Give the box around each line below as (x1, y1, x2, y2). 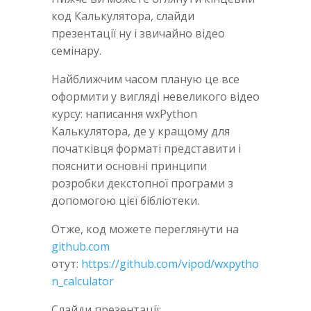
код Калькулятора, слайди (51, 8, 194, 24)
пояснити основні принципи (51, 158, 207, 174)
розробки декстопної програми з (51, 175, 233, 191)
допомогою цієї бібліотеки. (51, 192, 199, 208)
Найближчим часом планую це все (51, 71, 239, 87)
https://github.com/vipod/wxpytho (81, 255, 259, 271)
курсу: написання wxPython (51, 106, 197, 121)
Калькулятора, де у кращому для (51, 123, 230, 139)
